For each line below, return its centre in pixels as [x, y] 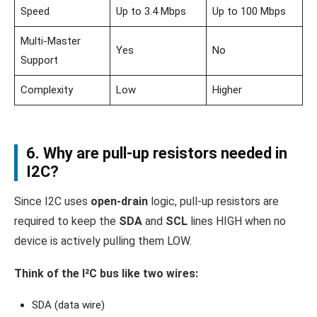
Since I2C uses [52, 202]
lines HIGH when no [237, 221]
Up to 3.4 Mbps [151, 12]
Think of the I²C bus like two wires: [106, 274]
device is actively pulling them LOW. [103, 241]
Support [39, 60]
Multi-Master [50, 41]
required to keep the [67, 221]
